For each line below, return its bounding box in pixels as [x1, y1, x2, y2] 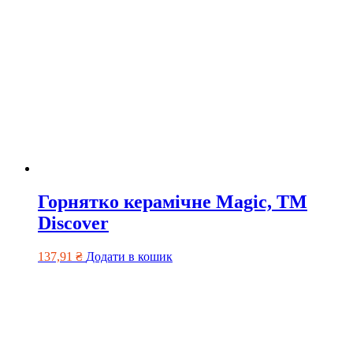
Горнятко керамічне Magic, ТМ [38, 191, 307, 213]
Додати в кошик [86, 249, 173, 263]
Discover [38, 213, 109, 234]
